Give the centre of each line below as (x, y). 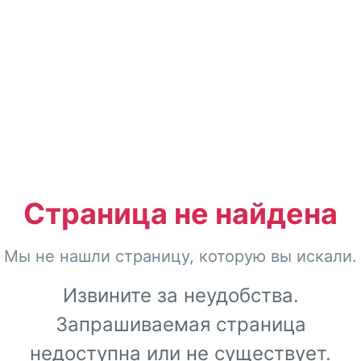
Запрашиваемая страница (180, 324)
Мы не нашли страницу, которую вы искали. (180, 256)
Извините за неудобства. (180, 295)
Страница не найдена (180, 213)
